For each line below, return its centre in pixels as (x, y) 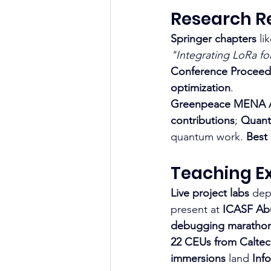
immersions (198, 258)
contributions (203, 120)
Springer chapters (214, 38)
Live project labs (210, 193)
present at (197, 209)
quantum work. (208, 136)
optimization (201, 87)
